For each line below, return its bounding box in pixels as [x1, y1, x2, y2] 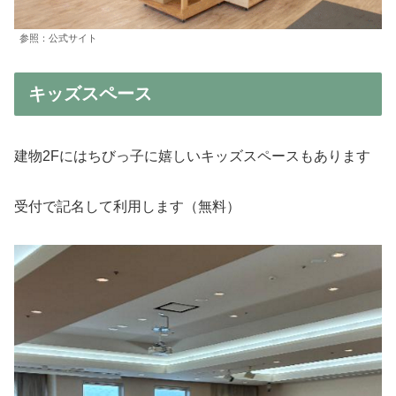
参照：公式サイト [19, 33, 97, 44]
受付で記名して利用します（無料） [14, 199, 240, 215]
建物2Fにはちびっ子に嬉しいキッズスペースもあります [14, 148, 370, 164]
